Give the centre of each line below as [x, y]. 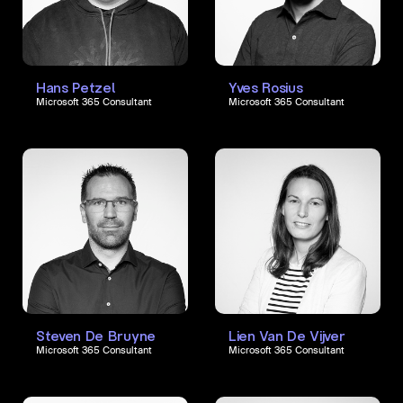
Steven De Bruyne [96, 336]
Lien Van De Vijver [287, 336]
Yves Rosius [266, 88]
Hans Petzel [76, 88]
